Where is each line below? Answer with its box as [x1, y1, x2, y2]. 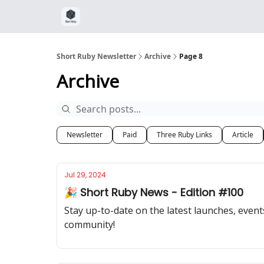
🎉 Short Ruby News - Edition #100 [64, 185, 243, 200]
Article [232, 130, 253, 140]
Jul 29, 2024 [64, 170, 106, 180]
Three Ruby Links [157, 130, 212, 140]
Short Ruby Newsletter [57, 51, 136, 61]
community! [64, 218, 115, 231]
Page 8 [179, 51, 203, 61]
